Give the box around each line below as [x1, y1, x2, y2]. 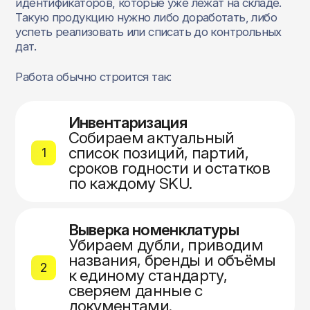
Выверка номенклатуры [68, 219, 239, 239]
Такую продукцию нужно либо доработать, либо [15, 10, 277, 24]
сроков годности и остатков [68, 158, 271, 177]
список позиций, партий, [68, 143, 249, 162]
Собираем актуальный [68, 127, 235, 147]
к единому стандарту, [68, 265, 228, 284]
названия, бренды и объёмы [68, 250, 276, 269]
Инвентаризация [68, 112, 188, 131]
